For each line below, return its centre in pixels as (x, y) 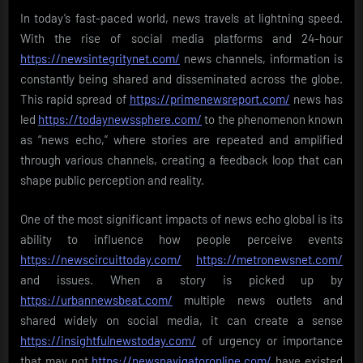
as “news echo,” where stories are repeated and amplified (181, 140)
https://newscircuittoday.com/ (101, 259)
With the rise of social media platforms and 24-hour (181, 38)
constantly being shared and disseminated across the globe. (181, 79)
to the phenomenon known (273, 120)
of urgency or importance (269, 340)
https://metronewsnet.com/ (269, 259)
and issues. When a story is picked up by (181, 279)
